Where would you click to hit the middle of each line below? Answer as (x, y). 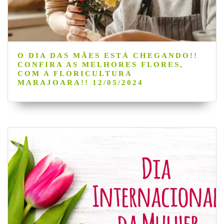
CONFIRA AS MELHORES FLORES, (100, 64)
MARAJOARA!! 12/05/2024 (80, 82)
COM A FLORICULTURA (74, 73)
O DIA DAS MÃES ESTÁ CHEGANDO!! (107, 55)
